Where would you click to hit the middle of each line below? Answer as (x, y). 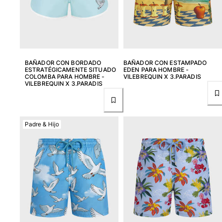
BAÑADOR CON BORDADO (63, 62)
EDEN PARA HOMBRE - (156, 69)
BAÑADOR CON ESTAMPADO (165, 62)
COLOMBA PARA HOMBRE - (65, 76)
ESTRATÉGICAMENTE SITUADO (70, 69)
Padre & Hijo (42, 124)
